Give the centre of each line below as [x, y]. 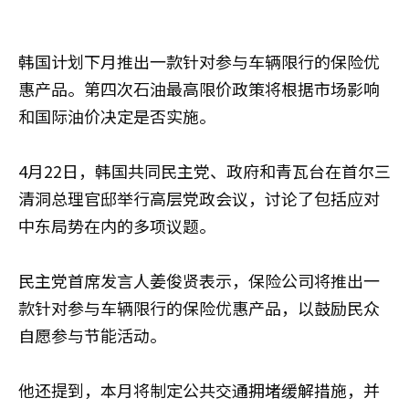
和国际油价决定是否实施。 [117, 115]
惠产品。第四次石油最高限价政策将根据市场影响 [199, 88]
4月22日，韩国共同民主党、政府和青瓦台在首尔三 [204, 170]
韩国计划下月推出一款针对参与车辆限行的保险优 [199, 61]
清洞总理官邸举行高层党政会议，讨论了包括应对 [199, 198]
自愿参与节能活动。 [92, 335]
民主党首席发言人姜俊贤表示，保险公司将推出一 [199, 280]
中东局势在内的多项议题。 [117, 225]
